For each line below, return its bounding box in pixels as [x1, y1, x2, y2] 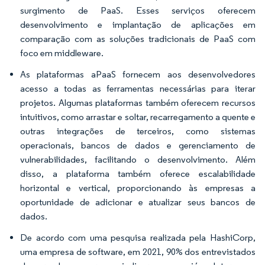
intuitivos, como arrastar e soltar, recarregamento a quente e [20, 111, 256, 122]
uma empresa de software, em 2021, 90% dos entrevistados [20, 246, 256, 257]
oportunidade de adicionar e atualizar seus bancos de [20, 196, 256, 208]
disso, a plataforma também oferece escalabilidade [20, 168, 256, 179]
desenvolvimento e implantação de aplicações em [20, 19, 256, 30]
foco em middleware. [20, 47, 104, 59]
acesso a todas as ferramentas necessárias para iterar [20, 83, 256, 94]
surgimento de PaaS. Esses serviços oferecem [20, 5, 256, 16]
